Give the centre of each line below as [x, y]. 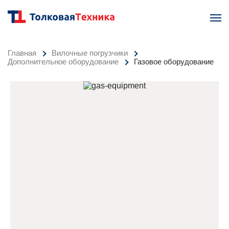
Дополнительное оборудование [63, 62]
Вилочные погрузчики [90, 53]
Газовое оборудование [174, 62]
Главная [22, 53]
